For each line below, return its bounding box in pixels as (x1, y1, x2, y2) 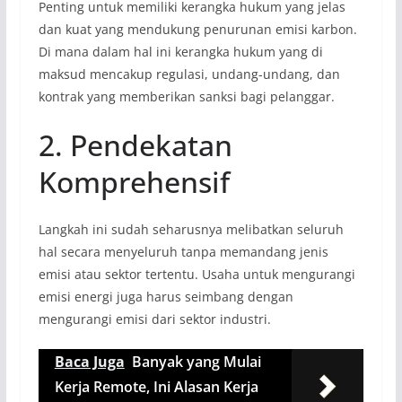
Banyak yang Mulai (131, 352, 261, 372)
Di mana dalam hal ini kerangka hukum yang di (38, 43, 323, 61)
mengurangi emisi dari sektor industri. (38, 310, 271, 328)
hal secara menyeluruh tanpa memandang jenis (38, 243, 328, 261)
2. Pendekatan (38, 126, 232, 165)
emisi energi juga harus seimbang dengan (38, 288, 293, 306)
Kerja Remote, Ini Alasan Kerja (54, 377, 258, 398)
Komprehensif (38, 162, 230, 202)
